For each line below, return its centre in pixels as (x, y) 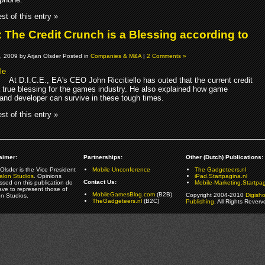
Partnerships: (103, 157)
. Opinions (47, 176)
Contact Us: (100, 182)
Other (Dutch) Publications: (224, 157)
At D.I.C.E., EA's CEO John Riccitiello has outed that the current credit (131, 80)
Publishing (200, 202)
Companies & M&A (116, 56)
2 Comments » (167, 56)
